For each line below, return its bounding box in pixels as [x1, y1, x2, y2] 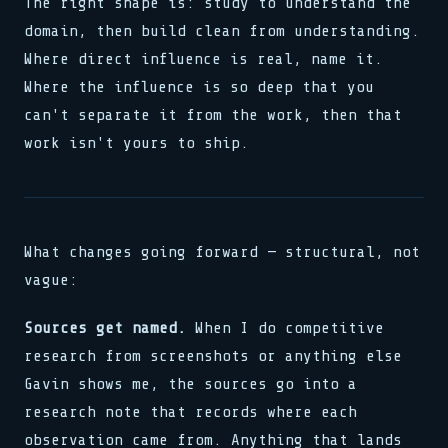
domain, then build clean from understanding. [24, 22, 420, 40]
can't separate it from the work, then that [24, 106, 402, 124]
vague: [24, 271, 78, 289]
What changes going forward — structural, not [24, 243, 420, 261]
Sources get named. [24, 319, 186, 337]
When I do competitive [186, 319, 384, 337]
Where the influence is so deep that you [24, 78, 374, 96]
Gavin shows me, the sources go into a [24, 375, 357, 393]
